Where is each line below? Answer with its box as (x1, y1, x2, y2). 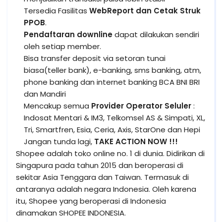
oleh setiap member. (24, 41, 101, 52)
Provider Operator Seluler (91, 101, 191, 111)
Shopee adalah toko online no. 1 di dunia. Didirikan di (16, 148, 205, 159)
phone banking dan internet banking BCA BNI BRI (24, 77, 200, 87)
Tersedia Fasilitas (24, 5, 89, 16)
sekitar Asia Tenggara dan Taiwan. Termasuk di (16, 172, 189, 182)
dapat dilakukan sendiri (112, 29, 199, 40)
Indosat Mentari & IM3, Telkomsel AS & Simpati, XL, (24, 112, 205, 123)
